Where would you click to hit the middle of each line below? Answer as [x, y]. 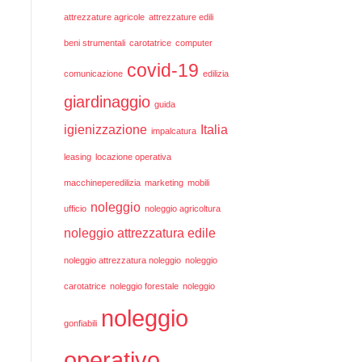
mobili [198, 183]
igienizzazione [105, 129]
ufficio [75, 208]
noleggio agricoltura [182, 208]
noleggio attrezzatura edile [139, 233]
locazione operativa [133, 157]
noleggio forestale [144, 286]
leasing [77, 157]
